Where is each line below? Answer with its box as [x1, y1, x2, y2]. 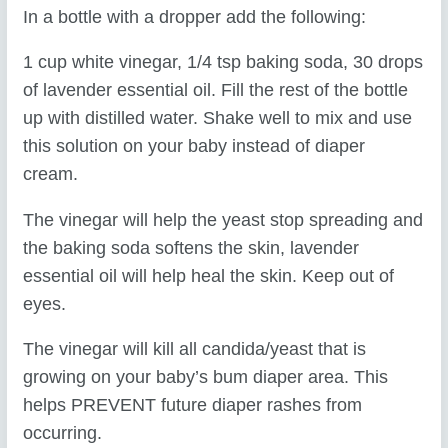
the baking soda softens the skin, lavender [23, 237, 360, 258]
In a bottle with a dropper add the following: [23, 6, 367, 27]
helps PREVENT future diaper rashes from [23, 395, 363, 416]
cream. [23, 164, 79, 185]
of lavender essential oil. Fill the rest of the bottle [23, 80, 409, 101]
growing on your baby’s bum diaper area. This [23, 367, 389, 388]
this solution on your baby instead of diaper [23, 136, 366, 157]
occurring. [23, 423, 103, 444]
